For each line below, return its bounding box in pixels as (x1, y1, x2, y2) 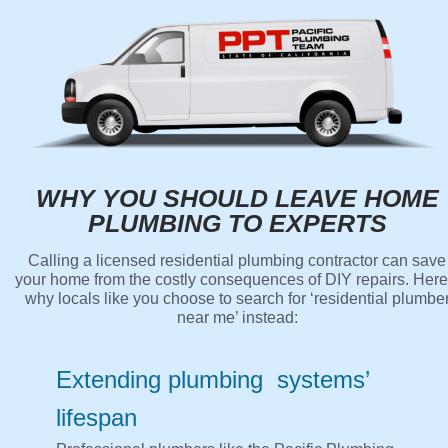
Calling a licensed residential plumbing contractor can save (28, 252, 446, 270)
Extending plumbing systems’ (56, 366, 369, 394)
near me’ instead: (176, 309, 298, 327)
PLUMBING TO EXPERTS (87, 209, 387, 238)
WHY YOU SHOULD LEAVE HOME (35, 184, 439, 213)
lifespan (56, 404, 137, 432)
